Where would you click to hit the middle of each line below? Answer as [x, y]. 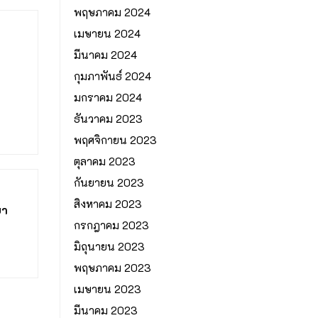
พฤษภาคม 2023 [112, 267]
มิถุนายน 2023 [109, 246]
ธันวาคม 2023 [108, 118]
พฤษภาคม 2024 [112, 12]
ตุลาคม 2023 [104, 161]
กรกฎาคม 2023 [111, 225]
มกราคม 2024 [108, 97]
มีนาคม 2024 [105, 54]
